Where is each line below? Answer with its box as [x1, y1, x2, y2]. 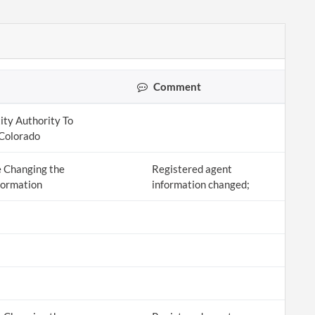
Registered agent [151, 162, 232, 175]
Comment [151, 80, 202, 93]
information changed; [151, 178, 250, 191]
